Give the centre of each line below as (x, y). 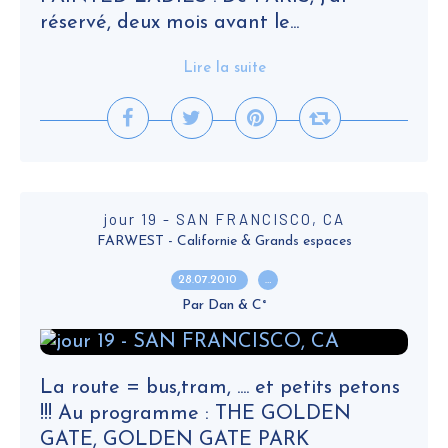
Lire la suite (224, 68)
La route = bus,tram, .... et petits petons (220, 388)
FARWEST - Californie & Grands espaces (224, 241)
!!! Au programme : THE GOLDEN (195, 414)
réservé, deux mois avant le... (169, 23)
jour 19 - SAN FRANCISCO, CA (224, 219)
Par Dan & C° (224, 305)
